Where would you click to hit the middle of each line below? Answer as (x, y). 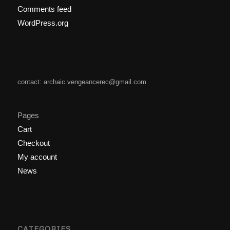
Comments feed (44, 9)
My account (37, 157)
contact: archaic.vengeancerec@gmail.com (82, 82)
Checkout (33, 143)
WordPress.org (43, 23)
